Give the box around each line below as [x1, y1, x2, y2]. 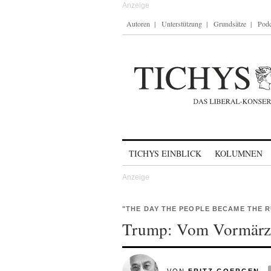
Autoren [126, 19, 150, 28]
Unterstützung [162, 19, 202, 28]
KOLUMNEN [215, 148, 263, 159]
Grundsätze [214, 19, 246, 28]
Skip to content [122, 143, 186, 153]
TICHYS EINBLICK [129, 148, 201, 159]
